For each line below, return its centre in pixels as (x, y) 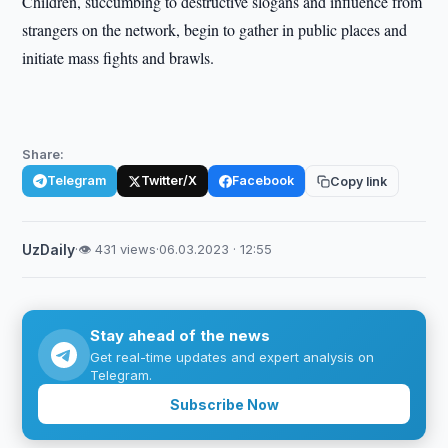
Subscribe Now (224, 404)
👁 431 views (117, 249)
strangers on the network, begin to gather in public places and (215, 29)
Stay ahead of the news (180, 335)
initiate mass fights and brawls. (118, 57)
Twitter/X (169, 180)
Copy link (359, 181)
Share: (43, 154)
